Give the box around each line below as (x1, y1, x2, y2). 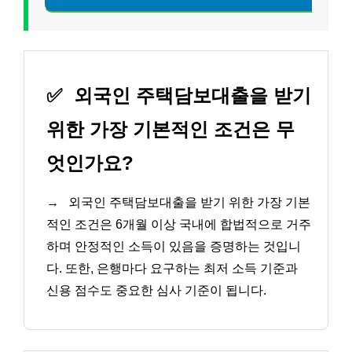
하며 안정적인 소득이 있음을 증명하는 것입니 (46, 240, 301, 254)
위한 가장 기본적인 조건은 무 (46, 119, 295, 141)
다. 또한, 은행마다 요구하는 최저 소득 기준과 (46, 262, 298, 276)
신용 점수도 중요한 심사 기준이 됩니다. (46, 284, 266, 298)
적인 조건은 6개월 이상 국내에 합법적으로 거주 (46, 218, 311, 232)
